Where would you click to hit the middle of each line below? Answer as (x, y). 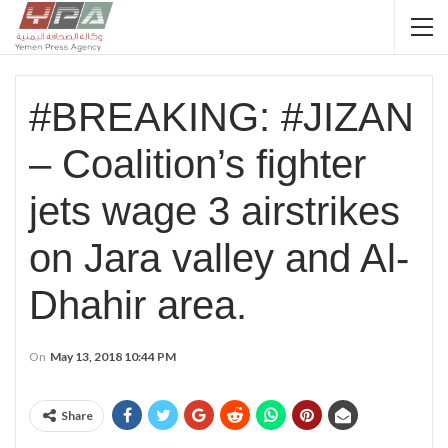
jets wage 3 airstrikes (214, 211)
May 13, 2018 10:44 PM (113, 356)
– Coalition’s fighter (197, 164)
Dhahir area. (138, 305)
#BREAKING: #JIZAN (221, 117)
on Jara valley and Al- (219, 258)
